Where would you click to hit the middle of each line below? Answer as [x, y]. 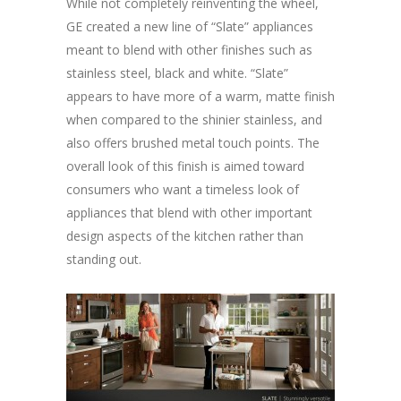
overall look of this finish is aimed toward [185, 166]
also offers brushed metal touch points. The [193, 143]
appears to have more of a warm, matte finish [200, 96]
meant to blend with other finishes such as [189, 50]
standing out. [104, 259]
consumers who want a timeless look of [183, 189]
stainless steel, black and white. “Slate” [177, 73]
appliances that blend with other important [189, 213]
